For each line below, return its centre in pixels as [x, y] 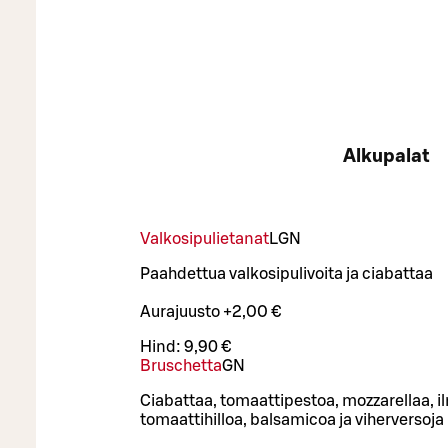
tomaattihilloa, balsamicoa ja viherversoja [292, 420]
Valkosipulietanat [204, 239]
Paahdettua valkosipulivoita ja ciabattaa [286, 274]
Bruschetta [181, 366]
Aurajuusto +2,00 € [210, 312]
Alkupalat [386, 156]
